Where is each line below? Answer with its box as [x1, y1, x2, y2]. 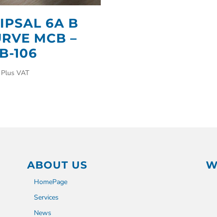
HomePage [33, 177, 67, 186]
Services [33, 192, 59, 202]
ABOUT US [27, 158, 87, 171]
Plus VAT [1, 68, 30, 77]
